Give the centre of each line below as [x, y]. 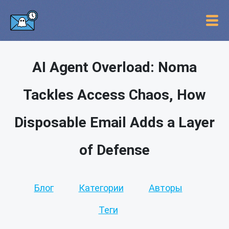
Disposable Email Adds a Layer [114, 122]
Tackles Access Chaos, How [114, 95]
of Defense [114, 150]
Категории [101, 188]
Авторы [165, 188]
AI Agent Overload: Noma [114, 67]
